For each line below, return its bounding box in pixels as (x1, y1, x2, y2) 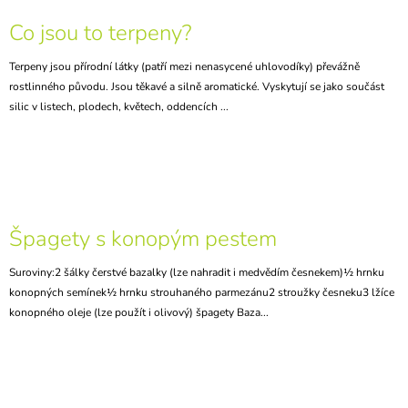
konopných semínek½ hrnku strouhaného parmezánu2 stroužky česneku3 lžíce (9, 284, 394, 300)
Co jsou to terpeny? (9, 17, 191, 47)
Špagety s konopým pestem (9, 223, 277, 253)
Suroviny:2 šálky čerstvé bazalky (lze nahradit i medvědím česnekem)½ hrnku (9, 264, 384, 280)
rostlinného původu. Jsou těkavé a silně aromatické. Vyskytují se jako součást (9, 78, 384, 94)
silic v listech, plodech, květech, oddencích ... (9, 98, 229, 114)
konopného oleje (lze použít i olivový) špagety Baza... (9, 304, 269, 320)
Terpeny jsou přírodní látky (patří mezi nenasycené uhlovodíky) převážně (9, 58, 360, 74)
